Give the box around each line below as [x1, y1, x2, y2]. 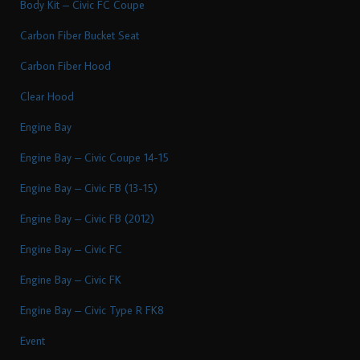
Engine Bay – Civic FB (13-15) [20, 180, 157, 195]
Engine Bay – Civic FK [20, 272, 121, 287]
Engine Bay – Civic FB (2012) [20, 211, 154, 226]
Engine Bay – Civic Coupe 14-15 [20, 149, 169, 165]
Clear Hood [20, 88, 74, 104]
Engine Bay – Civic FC [20, 241, 122, 256]
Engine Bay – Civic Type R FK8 [20, 302, 164, 317]
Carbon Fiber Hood [20, 58, 111, 73]
